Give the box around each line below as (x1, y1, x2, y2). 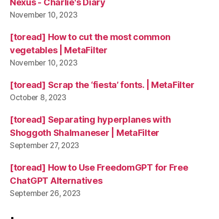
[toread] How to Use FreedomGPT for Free (10, 162, 188, 173)
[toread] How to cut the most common (10, 32, 171, 42)
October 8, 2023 (10, 93, 66, 102)
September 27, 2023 (10, 141, 80, 150)
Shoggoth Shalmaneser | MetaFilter (10, 128, 160, 138)
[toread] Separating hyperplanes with (10, 114, 171, 125)
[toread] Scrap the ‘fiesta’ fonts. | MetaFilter (10, 80, 195, 90)
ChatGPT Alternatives (10, 175, 103, 186)
